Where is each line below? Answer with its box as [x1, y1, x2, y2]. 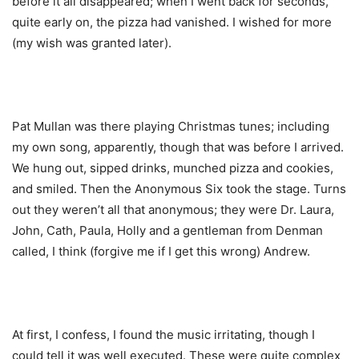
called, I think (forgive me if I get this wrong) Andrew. [12, 244, 310, 260]
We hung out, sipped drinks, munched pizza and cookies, [12, 160, 333, 176]
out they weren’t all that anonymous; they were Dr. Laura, [12, 202, 334, 218]
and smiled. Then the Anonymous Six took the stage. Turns [12, 181, 346, 197]
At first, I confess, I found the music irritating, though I [12, 327, 315, 343]
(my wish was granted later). [12, 35, 171, 51]
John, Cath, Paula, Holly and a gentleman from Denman [12, 223, 323, 239]
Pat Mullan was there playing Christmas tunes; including [12, 119, 329, 135]
